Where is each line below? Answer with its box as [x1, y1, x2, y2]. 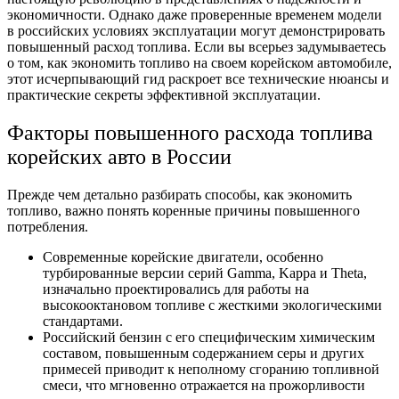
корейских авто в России [7, 145, 232, 169]
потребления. [7, 219, 92, 235]
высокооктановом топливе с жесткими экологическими [43, 297, 382, 313]
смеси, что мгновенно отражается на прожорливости [43, 378, 365, 394]
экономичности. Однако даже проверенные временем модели [7, 7, 382, 23]
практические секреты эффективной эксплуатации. [7, 87, 321, 103]
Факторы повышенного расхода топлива [7, 121, 373, 145]
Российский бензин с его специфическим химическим [43, 330, 375, 346]
